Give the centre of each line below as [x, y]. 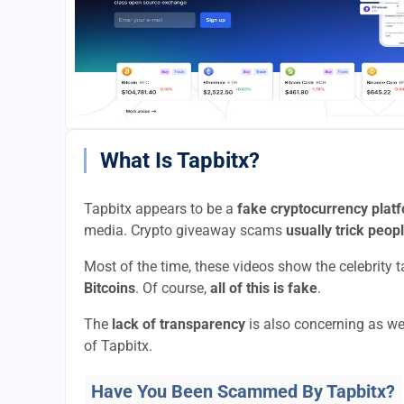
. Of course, [173, 288]
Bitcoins [110, 288]
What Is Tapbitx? [180, 161]
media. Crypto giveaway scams [185, 230]
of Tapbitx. [118, 346]
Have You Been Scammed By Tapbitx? [243, 391]
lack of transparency [179, 324]
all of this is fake [264, 288]
